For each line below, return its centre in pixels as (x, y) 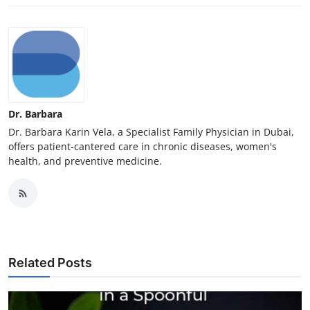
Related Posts (50, 263)
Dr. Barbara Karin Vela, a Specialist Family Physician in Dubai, (151, 132)
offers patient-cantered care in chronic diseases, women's (143, 147)
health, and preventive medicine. (85, 161)
